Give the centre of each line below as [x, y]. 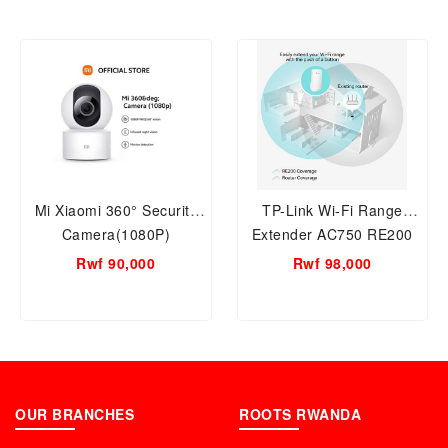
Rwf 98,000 [332, 263]
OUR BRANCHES [74, 414]
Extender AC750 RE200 [390, 234]
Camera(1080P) [115, 234]
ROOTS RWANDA [300, 414]
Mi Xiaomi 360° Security [115, 210]
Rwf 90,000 [116, 263]
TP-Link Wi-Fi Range [332, 210]
